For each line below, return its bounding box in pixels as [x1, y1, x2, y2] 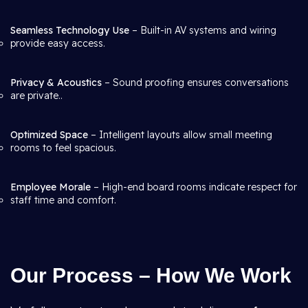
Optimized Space [10, 129, 88, 141]
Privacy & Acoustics [10, 76, 102, 89]
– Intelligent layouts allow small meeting [88, 129, 272, 141]
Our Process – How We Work [10, 264, 291, 287]
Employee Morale [10, 181, 91, 193]
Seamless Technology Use [10, 24, 129, 36]
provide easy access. [10, 37, 105, 49]
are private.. [10, 89, 63, 102]
